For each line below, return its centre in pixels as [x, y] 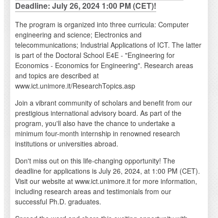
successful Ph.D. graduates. [58, 202]
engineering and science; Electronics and [78, 35]
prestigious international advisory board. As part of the [98, 113]
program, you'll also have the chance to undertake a [95, 123]
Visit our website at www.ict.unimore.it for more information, [106, 181]
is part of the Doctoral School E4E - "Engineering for [95, 55]
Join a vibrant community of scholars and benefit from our [103, 103]
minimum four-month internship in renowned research [97, 134]
